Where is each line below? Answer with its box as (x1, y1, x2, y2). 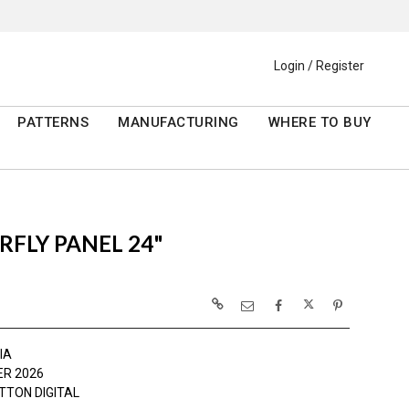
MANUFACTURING (118, 114, 239, 131)
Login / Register (274, 58, 364, 74)
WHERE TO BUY (267, 114, 372, 131)
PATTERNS (17, 114, 89, 131)
